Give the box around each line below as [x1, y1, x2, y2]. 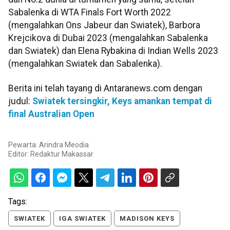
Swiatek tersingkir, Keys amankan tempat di [32, 95, 212, 106]
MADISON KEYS [120, 215, 175, 223]
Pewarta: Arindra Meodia [8, 141, 89, 149]
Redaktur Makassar [30, 150, 93, 159]
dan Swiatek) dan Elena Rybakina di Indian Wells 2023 [8, 46, 218, 56]
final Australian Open [8, 108, 94, 119]
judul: [8, 95, 32, 106]
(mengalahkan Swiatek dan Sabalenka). [8, 59, 162, 69]
